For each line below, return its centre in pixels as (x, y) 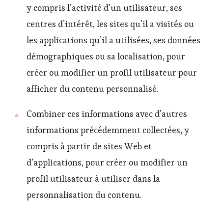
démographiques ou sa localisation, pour (106, 57)
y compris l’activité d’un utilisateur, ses (104, 8)
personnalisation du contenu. (84, 195)
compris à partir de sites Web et (89, 147)
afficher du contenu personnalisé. (92, 89)
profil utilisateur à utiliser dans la (93, 179)
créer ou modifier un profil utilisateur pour (112, 73)
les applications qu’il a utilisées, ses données (113, 41)
